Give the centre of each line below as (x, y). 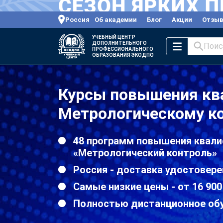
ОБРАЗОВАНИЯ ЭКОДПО (123, 55)
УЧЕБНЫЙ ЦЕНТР (114, 37)
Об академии (116, 19)
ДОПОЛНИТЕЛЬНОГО (119, 43)
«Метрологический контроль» (145, 153)
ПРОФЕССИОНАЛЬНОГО (123, 49)
